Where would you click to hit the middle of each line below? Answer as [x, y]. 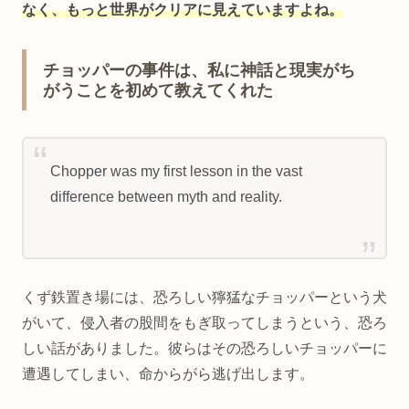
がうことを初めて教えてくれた [158, 91]
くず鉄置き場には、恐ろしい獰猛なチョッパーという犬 [204, 298]
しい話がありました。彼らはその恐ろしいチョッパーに [204, 349]
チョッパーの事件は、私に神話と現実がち [199, 71]
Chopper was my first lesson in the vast [176, 172]
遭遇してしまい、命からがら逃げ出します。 [168, 374]
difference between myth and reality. [166, 197]
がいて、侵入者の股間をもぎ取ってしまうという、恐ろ [204, 323]
